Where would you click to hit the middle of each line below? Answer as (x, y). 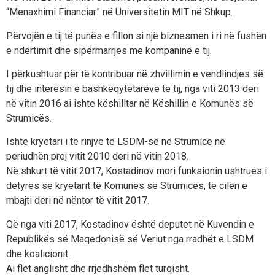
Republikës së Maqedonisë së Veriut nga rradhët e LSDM (130, 239)
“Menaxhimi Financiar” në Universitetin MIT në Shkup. (119, 12)
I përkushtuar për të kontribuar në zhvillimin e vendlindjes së (135, 74)
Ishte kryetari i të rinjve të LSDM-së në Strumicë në (116, 142)
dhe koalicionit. (38, 254)
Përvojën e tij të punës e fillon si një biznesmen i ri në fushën (136, 36)
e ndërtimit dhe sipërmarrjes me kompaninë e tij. (109, 50)
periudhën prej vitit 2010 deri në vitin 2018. (97, 157)
